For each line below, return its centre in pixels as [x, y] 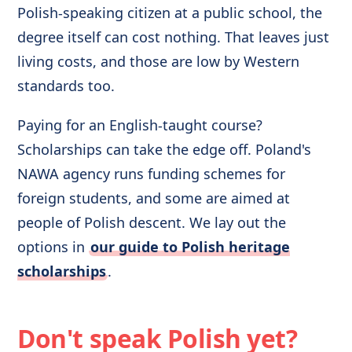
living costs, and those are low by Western [159, 61]
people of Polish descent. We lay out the [152, 222]
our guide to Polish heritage [190, 246]
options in [53, 246]
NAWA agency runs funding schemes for [152, 173]
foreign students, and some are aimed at [154, 198]
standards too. [66, 86]
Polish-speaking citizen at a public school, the [170, 13]
